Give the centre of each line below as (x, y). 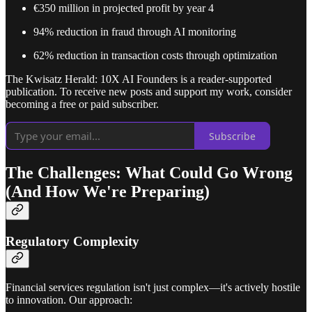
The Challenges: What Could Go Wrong (149, 173)
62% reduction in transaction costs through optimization (155, 56)
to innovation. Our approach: (69, 299)
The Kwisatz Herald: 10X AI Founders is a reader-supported (139, 79)
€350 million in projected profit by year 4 (124, 8)
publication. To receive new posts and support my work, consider (149, 92)
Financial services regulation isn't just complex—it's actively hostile (153, 287)
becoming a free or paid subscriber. (82, 104)
